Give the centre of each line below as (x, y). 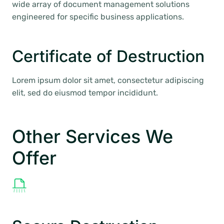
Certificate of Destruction (108, 56)
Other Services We (92, 136)
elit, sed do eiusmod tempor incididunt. (85, 93)
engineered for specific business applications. (98, 17)
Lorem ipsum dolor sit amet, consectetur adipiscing (108, 80)
